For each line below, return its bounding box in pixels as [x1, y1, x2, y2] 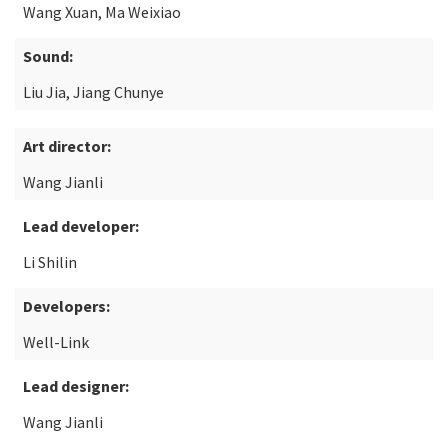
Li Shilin [23, 252, 77, 272]
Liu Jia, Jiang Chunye [23, 82, 164, 102]
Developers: [23, 296, 110, 316]
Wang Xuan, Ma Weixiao [23, 2, 181, 22]
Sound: [23, 46, 73, 66]
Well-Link [23, 332, 89, 352]
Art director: [23, 136, 111, 156]
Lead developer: [23, 216, 139, 236]
